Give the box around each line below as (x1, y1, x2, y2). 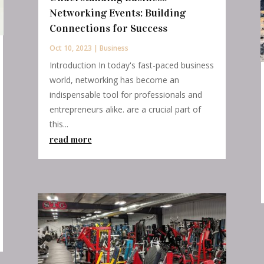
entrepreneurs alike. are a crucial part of (49, 104, 201, 115)
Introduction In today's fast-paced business (49, 60, 214, 71)
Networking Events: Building (49, 6, 186, 20)
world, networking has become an (49, 74, 179, 86)
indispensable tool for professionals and (49, 89, 202, 101)
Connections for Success (49, 22, 167, 35)
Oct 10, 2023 (49, 43, 92, 54)
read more (49, 134, 92, 146)
